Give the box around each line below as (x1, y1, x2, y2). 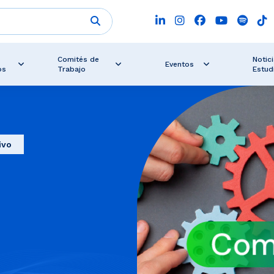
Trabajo (57, 65, 86, 73)
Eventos (165, 60, 194, 68)
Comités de (57, 55, 100, 64)
